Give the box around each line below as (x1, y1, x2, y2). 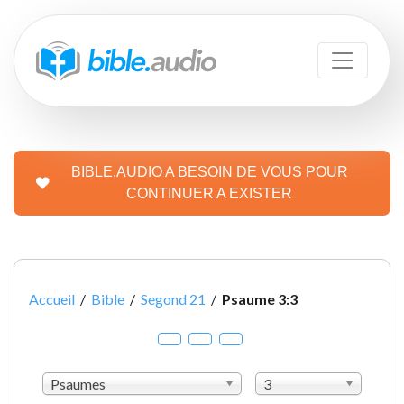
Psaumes (50, 375, 106, 393)
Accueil (29, 289, 75, 308)
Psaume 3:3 (222, 289, 298, 308)
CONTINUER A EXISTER (126, 185, 292, 201)
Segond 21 (141, 289, 206, 308)
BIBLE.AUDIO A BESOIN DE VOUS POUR (70, 163, 348, 179)
